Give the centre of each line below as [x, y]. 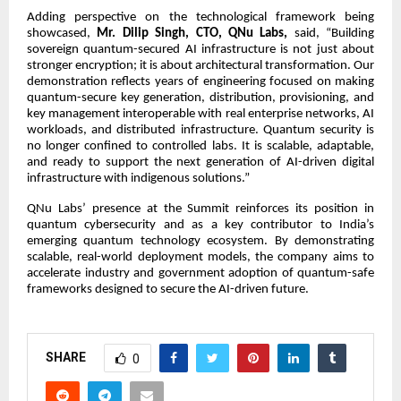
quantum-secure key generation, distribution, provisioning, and [200, 98]
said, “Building [331, 33]
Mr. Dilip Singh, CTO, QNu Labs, [192, 33]
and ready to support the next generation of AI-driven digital [200, 162]
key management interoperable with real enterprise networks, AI [200, 114]
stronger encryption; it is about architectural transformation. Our [200, 65]
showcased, [62, 33]
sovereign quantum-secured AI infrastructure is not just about [200, 49]
